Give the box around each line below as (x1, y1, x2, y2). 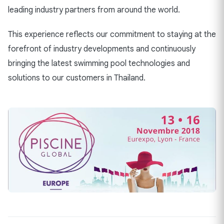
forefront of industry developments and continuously (8, 44, 195, 54)
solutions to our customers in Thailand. (8, 73, 145, 83)
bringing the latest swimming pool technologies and (8, 58, 190, 69)
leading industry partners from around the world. (8, 5, 180, 15)
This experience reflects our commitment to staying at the (8, 29, 216, 40)
